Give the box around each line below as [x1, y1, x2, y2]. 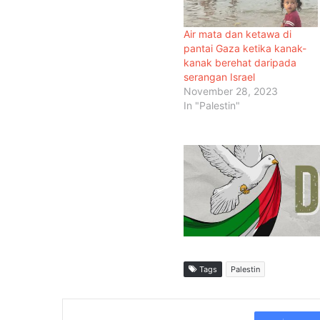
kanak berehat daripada [184, 56, 296, 69]
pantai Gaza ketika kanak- [184, 41, 306, 54]
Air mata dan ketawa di [184, 27, 291, 40]
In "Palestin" [184, 99, 240, 111]
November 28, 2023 [184, 84, 278, 97]
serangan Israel [184, 70, 255, 83]
